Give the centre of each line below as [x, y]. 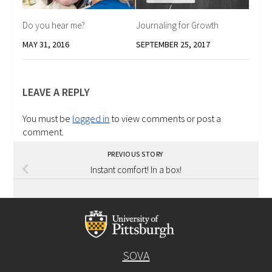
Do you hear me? [54, 25]
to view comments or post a [165, 118]
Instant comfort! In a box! [136, 169]
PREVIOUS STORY [136, 154]
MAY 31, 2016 [46, 44]
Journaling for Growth [177, 25]
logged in [91, 118]
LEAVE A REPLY [56, 92]
